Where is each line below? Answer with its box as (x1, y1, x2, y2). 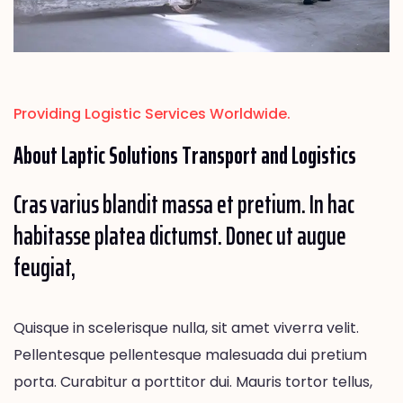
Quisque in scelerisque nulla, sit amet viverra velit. (13, 317, 359, 338)
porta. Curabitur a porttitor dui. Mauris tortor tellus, (13, 371, 372, 392)
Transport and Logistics (178, 136, 356, 174)
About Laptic (13, 136, 109, 174)
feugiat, (13, 246, 76, 287)
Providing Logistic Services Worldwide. (13, 103, 291, 124)
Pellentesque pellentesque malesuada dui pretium (13, 344, 367, 365)
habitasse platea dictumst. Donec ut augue (13, 215, 346, 255)
